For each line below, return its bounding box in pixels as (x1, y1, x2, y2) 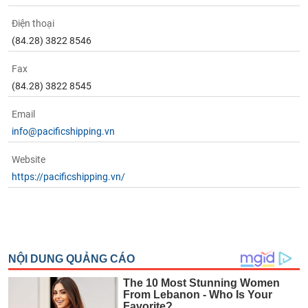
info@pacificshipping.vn (12, 126, 115, 137)
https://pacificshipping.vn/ (12, 171, 126, 182)
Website (12, 154, 46, 165)
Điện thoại (12, 18, 55, 29)
